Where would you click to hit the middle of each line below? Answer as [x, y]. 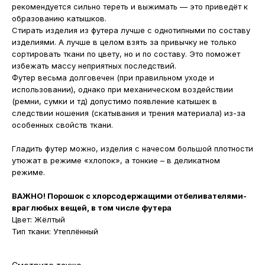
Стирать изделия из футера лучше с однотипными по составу [131, 30]
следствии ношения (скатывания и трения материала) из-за [129, 113]
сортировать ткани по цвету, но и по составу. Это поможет [126, 54]
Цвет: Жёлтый [38, 220]
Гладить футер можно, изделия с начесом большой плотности [132, 149]
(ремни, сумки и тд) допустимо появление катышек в [114, 101]
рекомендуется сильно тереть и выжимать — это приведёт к [130, 7]
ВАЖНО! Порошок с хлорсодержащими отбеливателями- [129, 196]
